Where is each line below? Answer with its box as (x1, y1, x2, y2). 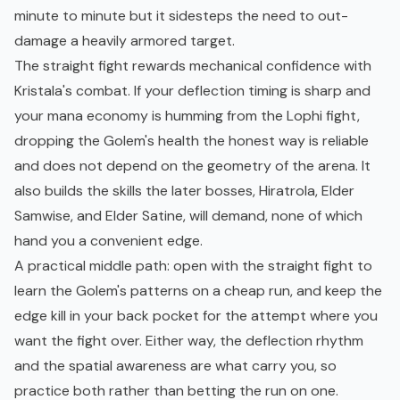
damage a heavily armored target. (14, 31, 235, 51)
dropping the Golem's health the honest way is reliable (14, 131, 369, 151)
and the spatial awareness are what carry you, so (14, 356, 337, 376)
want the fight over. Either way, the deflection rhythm (14, 331, 363, 351)
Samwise (14, 206, 71, 226)
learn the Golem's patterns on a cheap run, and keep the (14, 281, 382, 301)
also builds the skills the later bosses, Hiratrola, (14, 181, 321, 201)
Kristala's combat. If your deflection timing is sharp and (14, 81, 371, 101)
